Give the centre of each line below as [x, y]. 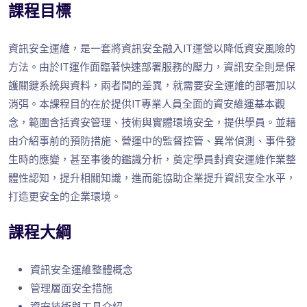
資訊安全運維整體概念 [82, 270]
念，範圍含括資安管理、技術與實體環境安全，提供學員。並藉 [152, 123]
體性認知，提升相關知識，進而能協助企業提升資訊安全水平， [152, 178]
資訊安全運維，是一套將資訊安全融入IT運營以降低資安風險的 [152, 49]
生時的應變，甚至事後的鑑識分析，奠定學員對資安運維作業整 [152, 160]
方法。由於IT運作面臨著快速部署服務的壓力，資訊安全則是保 [152, 67]
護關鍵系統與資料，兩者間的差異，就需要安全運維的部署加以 [152, 86]
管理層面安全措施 [71, 288]
